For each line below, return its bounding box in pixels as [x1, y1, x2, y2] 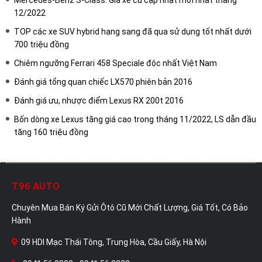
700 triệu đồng [14, 39, 69, 49]
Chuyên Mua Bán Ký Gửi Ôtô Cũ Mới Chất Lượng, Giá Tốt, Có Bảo [12, 202, 248, 212]
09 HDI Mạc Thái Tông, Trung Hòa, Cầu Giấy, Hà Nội [21, 237, 206, 247]
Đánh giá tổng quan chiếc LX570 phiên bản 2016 [14, 77, 192, 87]
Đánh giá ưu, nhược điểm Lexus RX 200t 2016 [14, 95, 184, 105]
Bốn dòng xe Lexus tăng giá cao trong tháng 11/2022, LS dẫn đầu [14, 114, 256, 124]
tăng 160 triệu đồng [14, 127, 88, 137]
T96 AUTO [12, 180, 60, 192]
